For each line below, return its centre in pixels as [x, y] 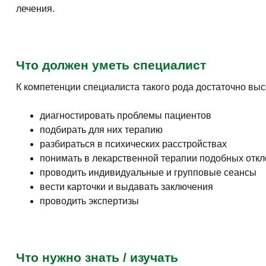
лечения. [35, 8]
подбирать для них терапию [101, 130]
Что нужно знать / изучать [97, 258]
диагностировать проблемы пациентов [126, 116]
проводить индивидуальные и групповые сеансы [148, 173]
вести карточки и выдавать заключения [126, 187]
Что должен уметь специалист [111, 65]
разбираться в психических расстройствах [133, 144]
